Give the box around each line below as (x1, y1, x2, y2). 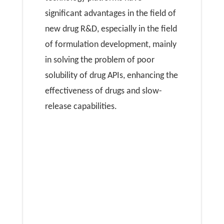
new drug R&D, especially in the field (45, 24, 177, 33)
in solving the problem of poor (45, 55, 154, 64)
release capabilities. (45, 102, 117, 111)
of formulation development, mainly (45, 40, 176, 49)
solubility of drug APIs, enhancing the (45, 71, 178, 80)
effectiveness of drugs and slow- (45, 86, 162, 95)
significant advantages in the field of (45, 9, 176, 18)
